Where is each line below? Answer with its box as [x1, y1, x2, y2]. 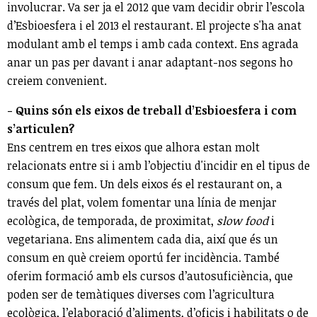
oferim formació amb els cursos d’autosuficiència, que [7, 267, 293, 284]
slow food [217, 212, 268, 229]
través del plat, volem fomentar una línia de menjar [7, 194, 277, 210]
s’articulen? [7, 120, 75, 137]
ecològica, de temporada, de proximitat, [7, 212, 217, 229]
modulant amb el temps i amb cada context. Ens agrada [7, 35, 299, 52]
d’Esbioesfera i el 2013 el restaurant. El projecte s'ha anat [7, 17, 301, 33]
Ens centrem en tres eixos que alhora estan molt [7, 139, 260, 155]
